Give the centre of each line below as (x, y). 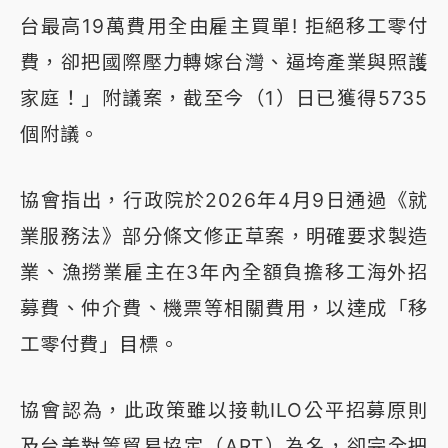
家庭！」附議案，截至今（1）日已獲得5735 (224, 98)
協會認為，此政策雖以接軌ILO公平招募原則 (224, 410)
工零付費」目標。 (99, 344)
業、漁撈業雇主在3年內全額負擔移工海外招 (224, 272)
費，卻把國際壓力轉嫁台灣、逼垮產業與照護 (224, 62)
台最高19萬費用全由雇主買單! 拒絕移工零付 (224, 26)
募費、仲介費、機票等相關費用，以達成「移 (224, 308)
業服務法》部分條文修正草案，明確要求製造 (224, 236)
